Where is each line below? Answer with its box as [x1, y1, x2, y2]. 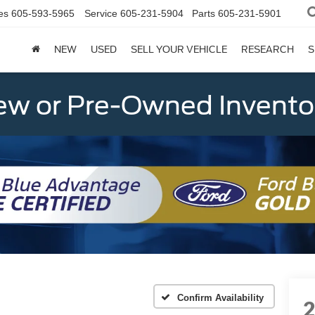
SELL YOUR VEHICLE [131, 44, 227, 55]
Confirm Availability [177, 292, 264, 303]
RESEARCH [241, 44, 294, 55]
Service [84, 8, 117, 19]
